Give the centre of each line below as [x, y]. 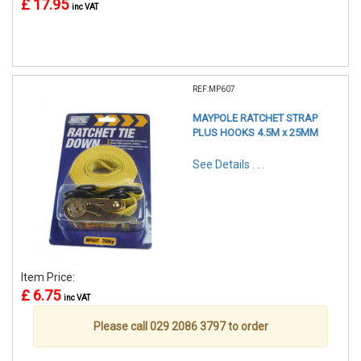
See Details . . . [228, 165]
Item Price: [49, 278]
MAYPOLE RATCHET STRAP [255, 118]
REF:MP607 [214, 89]
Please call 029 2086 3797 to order [180, 327]
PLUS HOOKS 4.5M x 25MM [255, 133]
